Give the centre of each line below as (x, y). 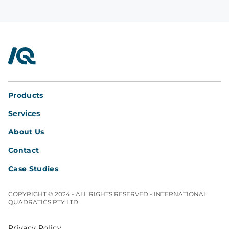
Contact (24, 151)
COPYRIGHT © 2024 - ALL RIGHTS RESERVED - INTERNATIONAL (108, 194)
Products (26, 95)
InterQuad (29, 53)
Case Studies (33, 169)
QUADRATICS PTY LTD (43, 202)
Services (24, 114)
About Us (26, 132)
